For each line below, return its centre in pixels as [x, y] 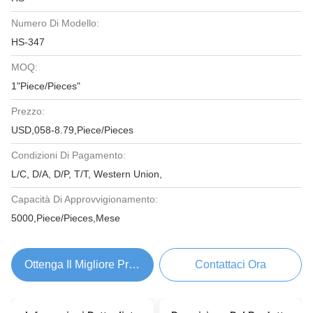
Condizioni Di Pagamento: [68, 155]
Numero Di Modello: [55, 23]
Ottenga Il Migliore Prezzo [89, 264]
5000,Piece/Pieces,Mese [66, 218]
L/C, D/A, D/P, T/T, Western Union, [87, 174]
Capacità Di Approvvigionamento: [85, 199]
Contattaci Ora [231, 264]
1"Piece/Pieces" [46, 86]
